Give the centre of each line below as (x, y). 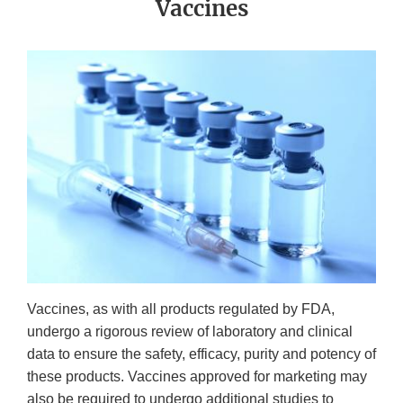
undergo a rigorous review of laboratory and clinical (190, 331)
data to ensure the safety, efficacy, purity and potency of (201, 354)
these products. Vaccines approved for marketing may (197, 376)
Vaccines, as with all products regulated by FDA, (181, 309)
